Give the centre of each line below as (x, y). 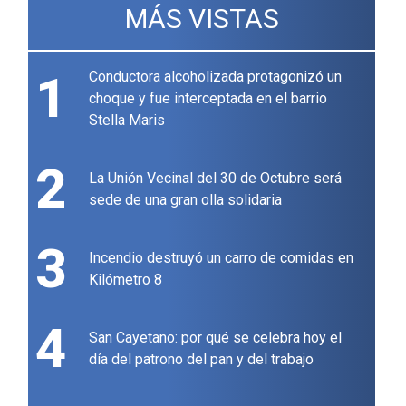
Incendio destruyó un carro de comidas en (222, 258)
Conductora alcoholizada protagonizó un (216, 77)
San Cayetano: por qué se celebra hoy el (216, 338)
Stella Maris (127, 121)
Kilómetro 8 (126, 280)
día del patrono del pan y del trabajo (202, 360)
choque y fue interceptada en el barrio (208, 99)
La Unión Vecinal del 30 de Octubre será (216, 179)
